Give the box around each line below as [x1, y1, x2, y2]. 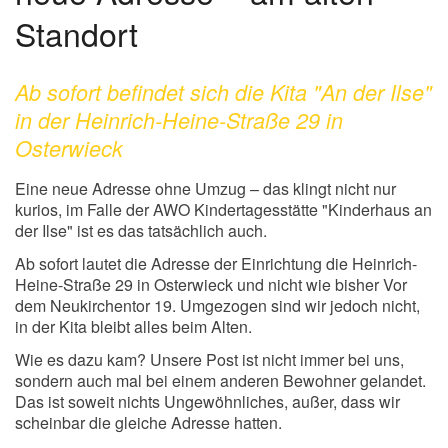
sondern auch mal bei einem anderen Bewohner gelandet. [15, 369, 426, 393]
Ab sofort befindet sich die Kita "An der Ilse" [15, 77, 432, 107]
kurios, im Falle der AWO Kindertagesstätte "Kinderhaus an [15, 198, 432, 222]
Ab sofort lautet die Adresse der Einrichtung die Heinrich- [15, 252, 417, 276]
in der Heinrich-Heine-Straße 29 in [15, 105, 343, 135]
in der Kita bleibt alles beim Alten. [15, 315, 252, 339]
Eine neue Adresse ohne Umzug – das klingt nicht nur [15, 177, 396, 201]
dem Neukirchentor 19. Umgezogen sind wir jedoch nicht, [15, 294, 420, 318]
